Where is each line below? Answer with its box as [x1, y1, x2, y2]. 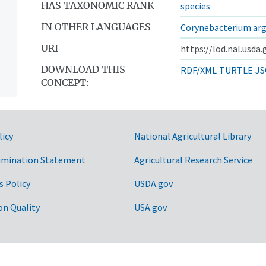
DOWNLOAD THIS [41, 63, 125, 75]
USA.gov [134, 201, 167, 213]
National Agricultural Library [134, 129, 251, 142]
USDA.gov [134, 177, 173, 189]
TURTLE [219, 64, 253, 76]
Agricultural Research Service [134, 153, 252, 166]
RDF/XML [180, 64, 217, 76]
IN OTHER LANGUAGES [41, 20, 151, 33]
